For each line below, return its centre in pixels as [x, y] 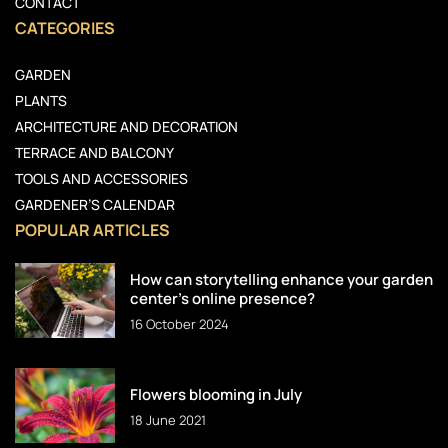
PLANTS [41, 101]
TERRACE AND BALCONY [94, 153]
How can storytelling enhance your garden [281, 280]
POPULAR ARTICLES [92, 230]
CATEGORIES [65, 28]
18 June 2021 [168, 419]
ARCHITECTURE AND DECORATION [126, 127]
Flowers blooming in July [216, 394]
